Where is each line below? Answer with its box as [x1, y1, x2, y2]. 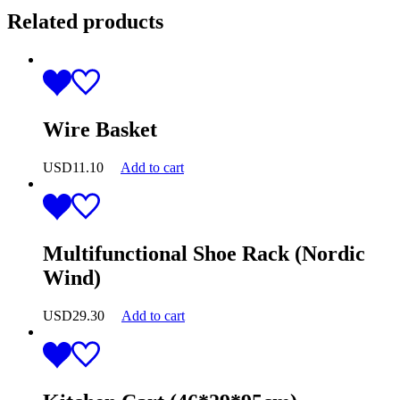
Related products [7, 10, 163, 34]
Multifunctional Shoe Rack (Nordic [43, 242, 365, 266]
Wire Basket [43, 118, 157, 142]
